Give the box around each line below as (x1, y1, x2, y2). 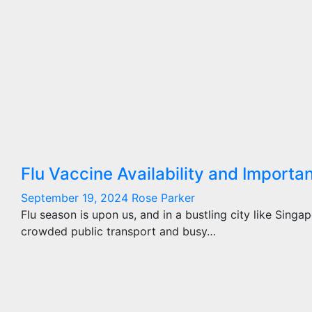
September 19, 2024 (21, 191, 132, 205)
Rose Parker (132, 191, 195, 205)
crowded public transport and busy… (21, 224, 216, 238)
